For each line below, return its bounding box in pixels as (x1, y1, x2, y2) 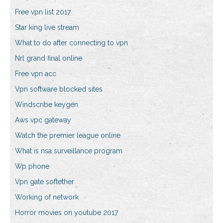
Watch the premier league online (15, 131, 120, 140)
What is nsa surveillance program (15, 147, 122, 155)
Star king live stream (15, 23, 79, 32)
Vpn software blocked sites (15, 85, 103, 94)
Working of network (15, 193, 79, 202)
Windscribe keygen (15, 101, 78, 109)
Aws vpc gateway (15, 116, 71, 124)
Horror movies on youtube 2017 (15, 209, 118, 217)
